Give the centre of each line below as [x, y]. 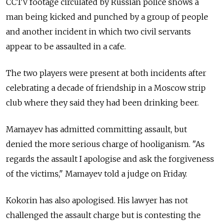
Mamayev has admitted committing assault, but [96, 129]
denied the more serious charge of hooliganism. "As [105, 144]
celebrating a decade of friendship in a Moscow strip [106, 88]
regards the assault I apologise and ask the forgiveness [110, 159]
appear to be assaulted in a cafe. [66, 46]
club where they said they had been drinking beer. [102, 103]
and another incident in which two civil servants [98, 32]
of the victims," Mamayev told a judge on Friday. [96, 174]
